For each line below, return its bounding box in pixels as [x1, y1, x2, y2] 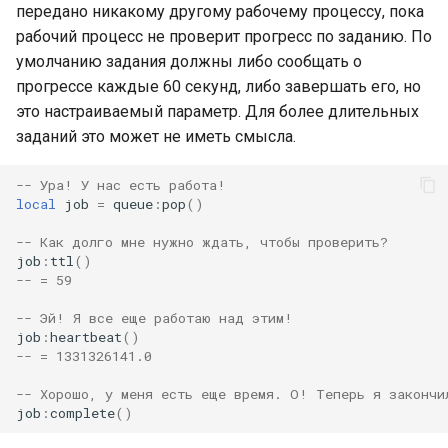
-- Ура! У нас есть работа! [16, 175, 226, 194]
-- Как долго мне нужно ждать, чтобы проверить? [16, 232, 388, 251]
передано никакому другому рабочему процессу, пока [16, 2, 424, 21]
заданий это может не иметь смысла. [16, 127, 296, 146]
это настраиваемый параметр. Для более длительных [16, 102, 419, 121]
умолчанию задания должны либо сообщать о [16, 52, 362, 71]
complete [50, 403, 115, 422]
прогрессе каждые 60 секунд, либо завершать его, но [16, 77, 421, 96]
